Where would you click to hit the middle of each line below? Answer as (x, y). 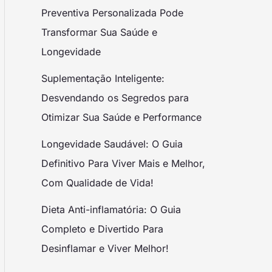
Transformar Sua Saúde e (99, 32)
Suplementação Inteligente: (103, 78)
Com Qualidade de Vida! (97, 182)
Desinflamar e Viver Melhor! (105, 248)
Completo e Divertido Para (102, 229)
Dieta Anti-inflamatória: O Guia (111, 209)
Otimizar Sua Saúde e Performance (121, 117)
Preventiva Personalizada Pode (112, 12)
